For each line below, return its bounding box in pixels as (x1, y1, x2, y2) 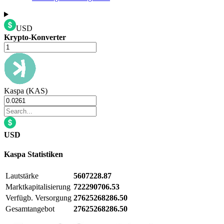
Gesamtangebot (5, 204, 54, 213)
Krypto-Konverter (4, 33, 66, 42)
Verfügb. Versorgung (5, 193, 71, 202)
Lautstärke (5, 171, 38, 180)
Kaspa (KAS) (4, 86, 47, 95)
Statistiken (25, 150, 63, 159)
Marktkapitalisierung (5, 182, 70, 191)
